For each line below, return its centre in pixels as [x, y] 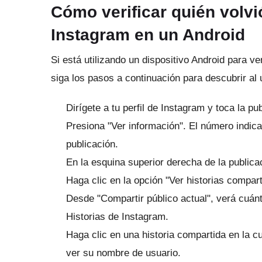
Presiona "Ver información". [127, 126]
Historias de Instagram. [117, 216]
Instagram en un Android [148, 35]
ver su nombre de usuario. [123, 253]
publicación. [92, 144]
